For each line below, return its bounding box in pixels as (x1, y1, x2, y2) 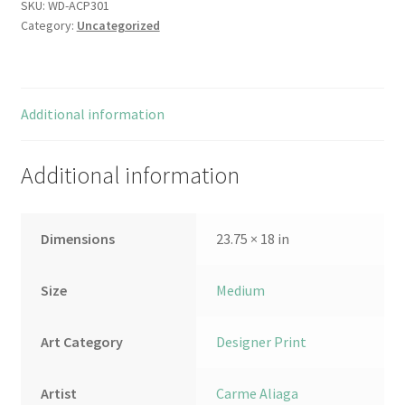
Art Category (41, 332, 124, 351)
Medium (216, 280, 266, 299)
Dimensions (41, 229, 116, 248)
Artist (41, 383, 78, 402)
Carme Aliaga (216, 383, 299, 402)
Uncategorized (76, 17, 160, 34)
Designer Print (216, 332, 307, 351)
